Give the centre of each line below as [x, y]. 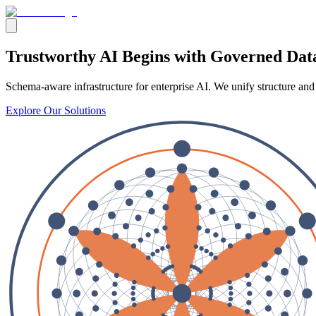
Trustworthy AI [64, 56]
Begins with [164, 56]
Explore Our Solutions [56, 110]
